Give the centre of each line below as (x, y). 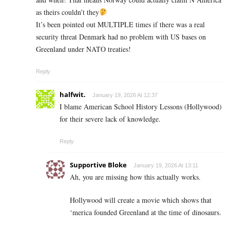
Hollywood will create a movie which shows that (141, 200)
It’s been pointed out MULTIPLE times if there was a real (120, 24)
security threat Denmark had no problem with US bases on (121, 36)
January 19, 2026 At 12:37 (125, 95)
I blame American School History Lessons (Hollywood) (141, 106)
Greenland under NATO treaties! (83, 49)
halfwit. (73, 94)
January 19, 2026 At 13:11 (166, 165)
